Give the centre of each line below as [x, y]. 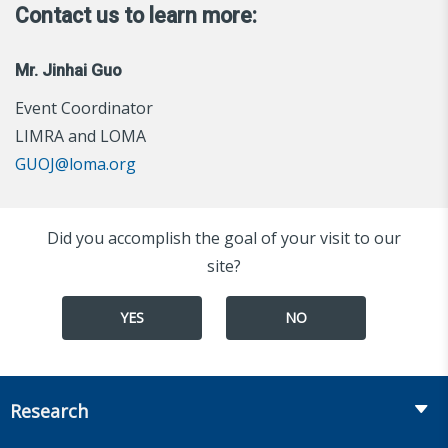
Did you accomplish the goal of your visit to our [224, 237]
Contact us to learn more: [136, 15]
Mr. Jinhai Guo [68, 69]
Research [49, 410]
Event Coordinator [84, 107]
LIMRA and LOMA [80, 135]
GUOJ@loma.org [75, 163]
